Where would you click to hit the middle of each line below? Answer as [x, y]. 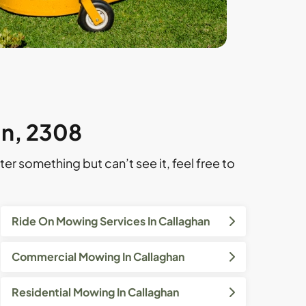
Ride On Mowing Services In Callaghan [110, 221]
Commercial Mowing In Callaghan [98, 256]
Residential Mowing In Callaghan [95, 292]
